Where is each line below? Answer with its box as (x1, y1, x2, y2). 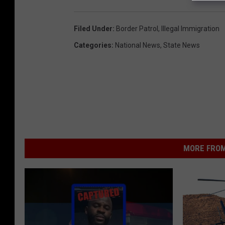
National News (115, 41, 160, 50)
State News (163, 41, 200, 50)
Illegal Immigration (161, 25, 219, 33)
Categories (74, 41, 111, 50)
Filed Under (74, 25, 113, 33)
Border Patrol (116, 25, 158, 33)
